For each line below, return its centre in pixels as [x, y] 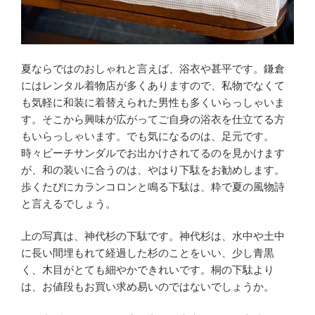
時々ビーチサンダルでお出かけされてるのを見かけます [153, 153]
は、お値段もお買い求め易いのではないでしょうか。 [148, 287]
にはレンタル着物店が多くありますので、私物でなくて [153, 85]
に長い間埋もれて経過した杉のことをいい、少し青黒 [148, 253]
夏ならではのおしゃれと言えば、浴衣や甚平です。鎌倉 [153, 68]
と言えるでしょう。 [69, 203]
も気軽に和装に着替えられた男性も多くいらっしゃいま [153, 102]
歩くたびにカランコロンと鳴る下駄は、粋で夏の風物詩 [153, 186]
